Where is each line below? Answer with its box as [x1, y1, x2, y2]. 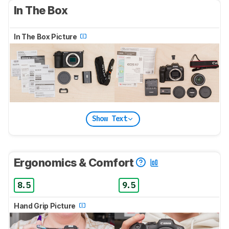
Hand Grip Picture [14, 201, 77, 210]
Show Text [91, 114, 127, 124]
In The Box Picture [14, 32, 79, 41]
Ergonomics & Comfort [14, 155, 136, 169]
